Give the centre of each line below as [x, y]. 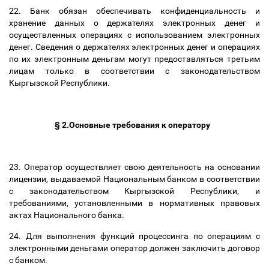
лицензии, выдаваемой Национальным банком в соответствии [134, 179]
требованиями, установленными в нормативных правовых [134, 203]
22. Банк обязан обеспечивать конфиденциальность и [134, 11]
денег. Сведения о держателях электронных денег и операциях [134, 47]
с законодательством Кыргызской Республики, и [134, 191]
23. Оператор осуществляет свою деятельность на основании [134, 167]
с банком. [30, 260]
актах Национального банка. [68, 215]
